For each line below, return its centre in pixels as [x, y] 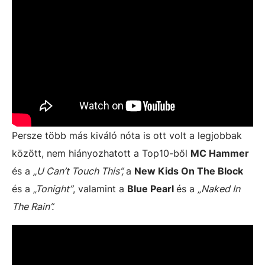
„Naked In [219, 189]
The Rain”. [33, 206]
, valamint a [100, 189]
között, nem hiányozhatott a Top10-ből [101, 153]
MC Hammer [220, 153]
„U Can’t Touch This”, [80, 171]
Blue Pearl [152, 189]
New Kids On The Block [189, 171]
